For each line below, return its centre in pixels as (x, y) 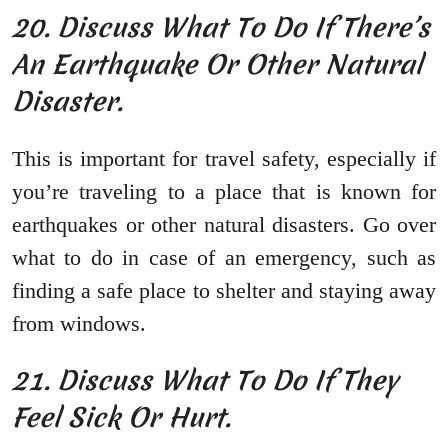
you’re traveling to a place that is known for (224, 192)
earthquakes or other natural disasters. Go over (224, 225)
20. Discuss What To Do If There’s (221, 28)
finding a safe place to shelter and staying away (224, 291)
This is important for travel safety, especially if (224, 159)
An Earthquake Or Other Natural (217, 65)
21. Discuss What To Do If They (205, 381)
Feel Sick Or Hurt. (125, 418)
